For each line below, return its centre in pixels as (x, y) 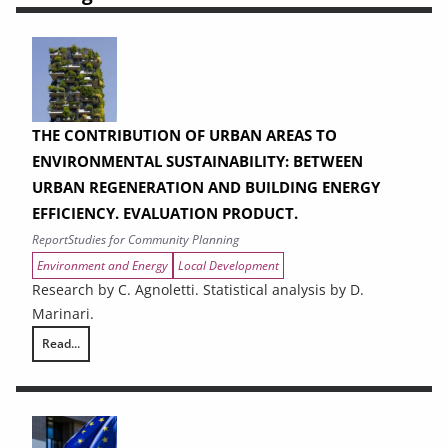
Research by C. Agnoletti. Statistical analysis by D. (198, 289)
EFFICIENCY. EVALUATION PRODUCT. (165, 212)
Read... (61, 343)
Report (50, 239)
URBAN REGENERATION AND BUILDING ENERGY (206, 186)
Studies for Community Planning (153, 239)
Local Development (228, 265)
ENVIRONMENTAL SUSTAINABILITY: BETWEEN (197, 160)
